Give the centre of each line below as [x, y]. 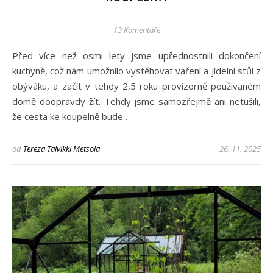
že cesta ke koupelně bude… [71, 116]
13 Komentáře [136, 30]
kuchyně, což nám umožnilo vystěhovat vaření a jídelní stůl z [136, 70]
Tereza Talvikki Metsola [62, 148]
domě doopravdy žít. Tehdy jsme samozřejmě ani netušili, [136, 101]
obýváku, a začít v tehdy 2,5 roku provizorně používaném [136, 86]
